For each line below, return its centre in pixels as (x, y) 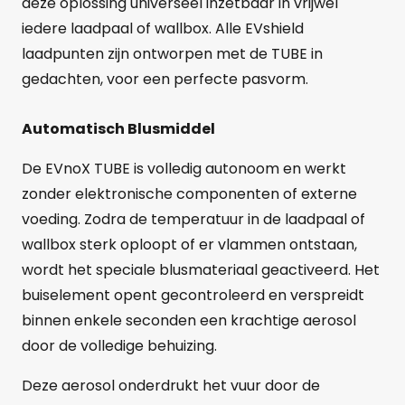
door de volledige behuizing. (119, 345)
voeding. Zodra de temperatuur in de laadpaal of (193, 219)
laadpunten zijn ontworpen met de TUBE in (172, 53)
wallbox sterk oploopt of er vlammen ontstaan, (189, 244)
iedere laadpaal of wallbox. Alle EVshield (163, 28)
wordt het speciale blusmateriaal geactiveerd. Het (201, 269)
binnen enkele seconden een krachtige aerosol (189, 320)
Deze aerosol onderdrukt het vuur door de (171, 385)
